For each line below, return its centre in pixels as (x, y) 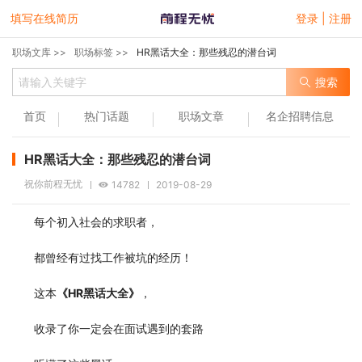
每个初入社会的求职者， (96, 222)
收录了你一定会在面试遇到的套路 (119, 328)
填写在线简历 (44, 18)
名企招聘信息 (299, 116)
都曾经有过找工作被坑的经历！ (113, 257)
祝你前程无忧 (53, 184)
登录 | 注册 (324, 18)
